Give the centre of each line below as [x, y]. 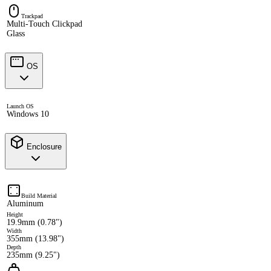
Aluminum [25, 203]
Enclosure [43, 147]
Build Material [39, 195]
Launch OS [20, 106]
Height [15, 214]
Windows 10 [28, 114]
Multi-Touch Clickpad [44, 24]
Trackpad [32, 16]
